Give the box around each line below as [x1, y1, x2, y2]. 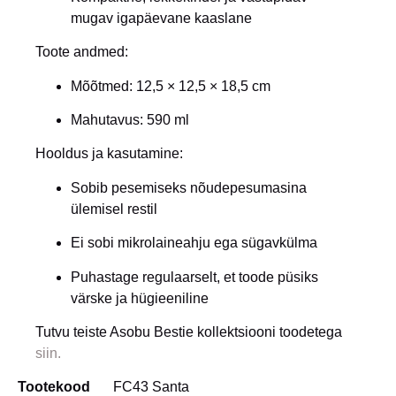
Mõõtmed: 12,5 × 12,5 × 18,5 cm [71, 78, 270, 94]
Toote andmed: [35, 44, 128, 60]
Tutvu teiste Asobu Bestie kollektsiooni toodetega [35, 324, 342, 340]
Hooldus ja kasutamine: [35, 146, 183, 162]
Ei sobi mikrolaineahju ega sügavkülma [71, 235, 317, 251]
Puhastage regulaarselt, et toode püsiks [71, 269, 318, 285]
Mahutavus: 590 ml [71, 112, 189, 128]
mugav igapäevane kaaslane [71, 10, 252, 26]
